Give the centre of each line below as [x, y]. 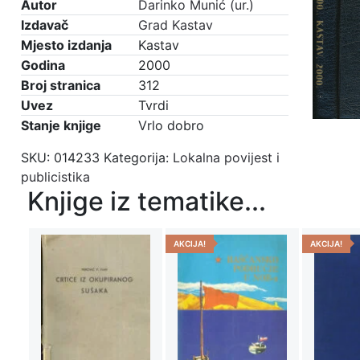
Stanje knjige [61, 125]
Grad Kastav [176, 25]
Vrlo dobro [171, 125]
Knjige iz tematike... [147, 201]
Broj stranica [61, 85]
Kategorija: [138, 157]
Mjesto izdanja [66, 45]
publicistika [55, 177]
